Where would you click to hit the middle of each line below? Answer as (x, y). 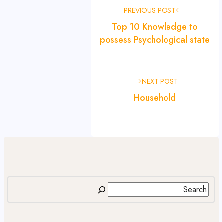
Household (155, 98)
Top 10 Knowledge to (155, 27)
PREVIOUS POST (150, 10)
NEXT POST (160, 81)
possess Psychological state (155, 40)
